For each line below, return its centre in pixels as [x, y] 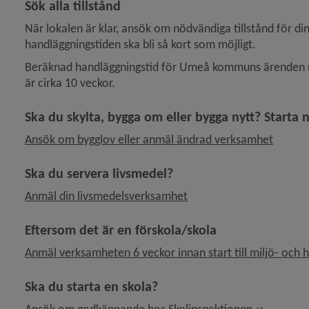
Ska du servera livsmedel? [99, 173]
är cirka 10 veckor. [70, 83]
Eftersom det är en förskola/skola [120, 230]
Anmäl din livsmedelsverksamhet [106, 196]
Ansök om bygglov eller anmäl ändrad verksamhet [149, 139]
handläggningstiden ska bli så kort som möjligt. [140, 44]
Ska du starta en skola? [91, 286]
